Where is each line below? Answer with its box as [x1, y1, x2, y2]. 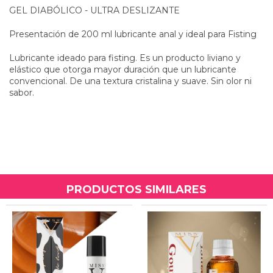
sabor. [9, 87, 34, 98]
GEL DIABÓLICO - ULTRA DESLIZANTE [9, 4, 180, 16]
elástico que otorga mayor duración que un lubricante [9, 63, 236, 75]
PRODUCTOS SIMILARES [66, 182, 207, 196]
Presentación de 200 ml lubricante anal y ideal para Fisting [9, 28, 257, 40]
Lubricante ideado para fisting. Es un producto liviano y [9, 52, 241, 63]
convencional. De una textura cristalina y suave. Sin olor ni [9, 75, 252, 87]
